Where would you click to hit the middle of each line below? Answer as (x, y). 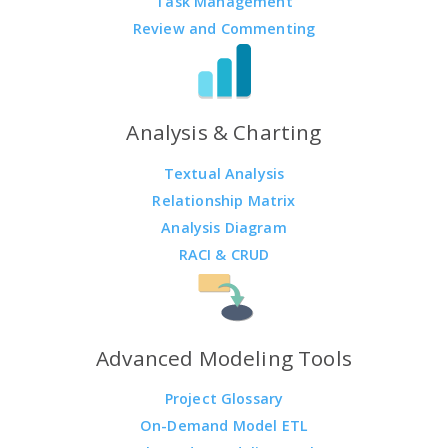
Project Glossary (224, 399)
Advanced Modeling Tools (224, 357)
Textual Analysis (224, 173)
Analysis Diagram (224, 227)
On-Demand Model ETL (224, 426)
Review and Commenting (224, 28)
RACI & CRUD (224, 254)
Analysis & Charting (224, 131)
